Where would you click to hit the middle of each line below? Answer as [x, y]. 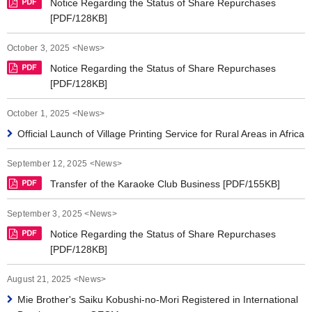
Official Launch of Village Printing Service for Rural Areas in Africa [161, 134]
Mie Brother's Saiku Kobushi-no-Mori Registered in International [158, 299]
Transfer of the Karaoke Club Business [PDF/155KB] [165, 184]
